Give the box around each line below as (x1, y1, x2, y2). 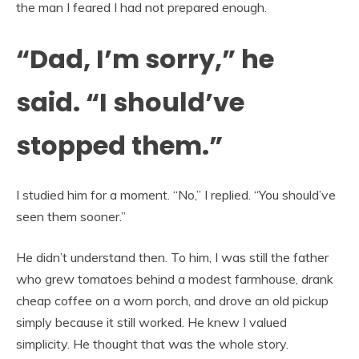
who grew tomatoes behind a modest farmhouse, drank (16, 271, 333, 288)
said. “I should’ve (16, 83, 244, 120)
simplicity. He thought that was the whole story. (16, 336, 288, 353)
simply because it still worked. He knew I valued (16, 314, 287, 331)
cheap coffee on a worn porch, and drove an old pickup (16, 292, 329, 309)
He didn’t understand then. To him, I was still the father (16, 249, 329, 266)
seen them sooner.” (16, 208, 126, 225)
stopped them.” (16, 127, 223, 163)
